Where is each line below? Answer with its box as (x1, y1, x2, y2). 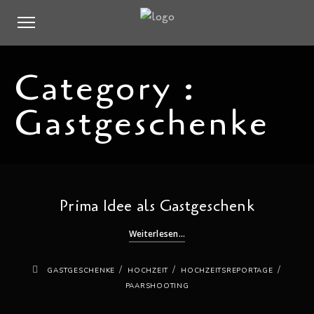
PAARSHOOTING (125, 281, 189, 291)
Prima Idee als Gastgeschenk (60, 196, 254, 217)
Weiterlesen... (128, 228, 186, 240)
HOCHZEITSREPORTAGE (181, 266, 273, 275)
